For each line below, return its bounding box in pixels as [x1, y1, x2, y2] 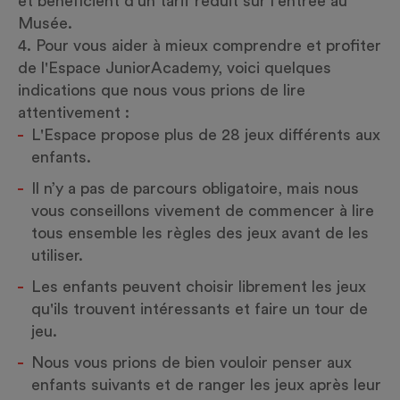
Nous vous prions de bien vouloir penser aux [31, 354, 352, 371]
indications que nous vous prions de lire [18, 82, 305, 98]
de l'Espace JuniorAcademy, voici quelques [18, 60, 331, 76]
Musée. [18, 15, 72, 31]
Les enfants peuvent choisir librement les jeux [31, 279, 366, 295]
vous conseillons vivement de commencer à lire [31, 203, 374, 219]
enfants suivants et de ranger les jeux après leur [31, 377, 381, 393]
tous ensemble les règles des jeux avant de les [31, 225, 369, 241]
